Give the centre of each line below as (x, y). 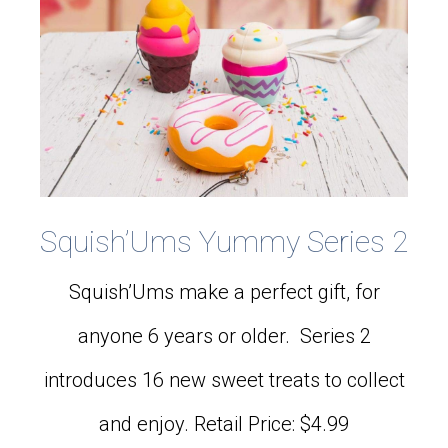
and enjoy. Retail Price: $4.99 (224, 423)
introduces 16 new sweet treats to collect (224, 379)
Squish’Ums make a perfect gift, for (224, 291)
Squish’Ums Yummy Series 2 (224, 241)
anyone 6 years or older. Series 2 (224, 335)
